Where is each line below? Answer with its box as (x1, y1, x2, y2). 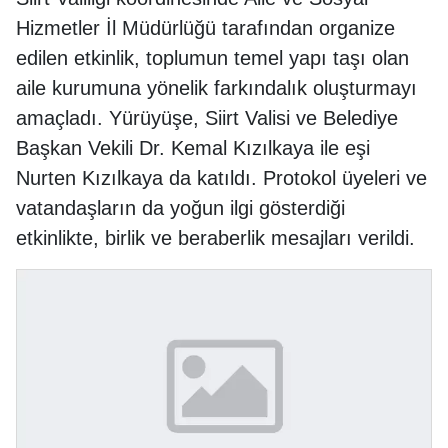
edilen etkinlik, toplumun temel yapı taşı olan (16, 47, 409, 70)
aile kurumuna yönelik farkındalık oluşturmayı (16, 77, 417, 100)
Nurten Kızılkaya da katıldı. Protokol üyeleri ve (16, 167, 427, 190)
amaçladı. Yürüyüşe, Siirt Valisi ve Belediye (16, 107, 398, 130)
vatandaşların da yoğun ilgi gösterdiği (16, 197, 345, 220)
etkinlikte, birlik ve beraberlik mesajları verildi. (16, 227, 415, 250)
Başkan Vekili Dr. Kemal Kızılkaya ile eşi (16, 137, 370, 160)
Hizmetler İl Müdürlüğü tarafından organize (16, 17, 395, 40)
